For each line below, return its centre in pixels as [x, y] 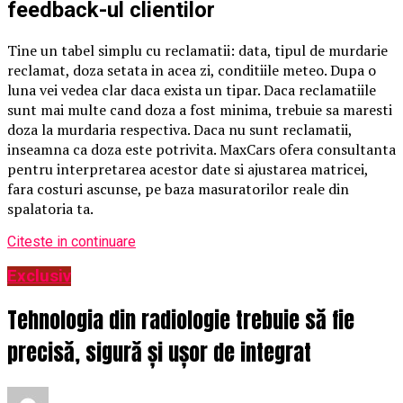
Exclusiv [39, 277]
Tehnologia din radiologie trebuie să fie [181, 321]
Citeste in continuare [72, 241]
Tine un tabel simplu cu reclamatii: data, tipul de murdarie [197, 50]
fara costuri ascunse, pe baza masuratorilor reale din [178, 188]
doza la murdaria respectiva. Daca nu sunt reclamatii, [179, 129]
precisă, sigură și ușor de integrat [159, 353]
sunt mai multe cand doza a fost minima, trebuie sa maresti [200, 109]
